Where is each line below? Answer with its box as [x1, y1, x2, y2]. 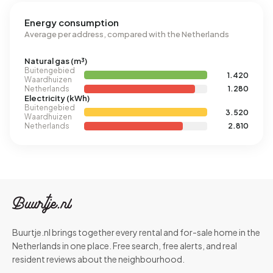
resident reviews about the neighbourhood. [12, 253, 185, 264]
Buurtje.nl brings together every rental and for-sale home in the [12, 227, 260, 238]
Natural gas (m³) [24, 56, 87, 66]
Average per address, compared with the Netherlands [24, 29, 229, 39]
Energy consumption [24, 16, 119, 28]
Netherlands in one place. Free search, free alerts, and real [12, 240, 237, 251]
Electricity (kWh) [24, 93, 90, 103]
